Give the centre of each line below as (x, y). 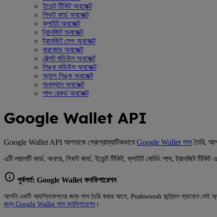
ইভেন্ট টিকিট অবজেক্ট (67, 6)
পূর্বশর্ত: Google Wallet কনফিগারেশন (66, 180)
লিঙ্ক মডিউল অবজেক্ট (70, 67)
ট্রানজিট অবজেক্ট (63, 32)
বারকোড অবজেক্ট (63, 49)
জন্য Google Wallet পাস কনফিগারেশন (49, 204)
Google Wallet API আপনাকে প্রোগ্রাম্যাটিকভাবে (70, 142)
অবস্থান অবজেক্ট (63, 84)
